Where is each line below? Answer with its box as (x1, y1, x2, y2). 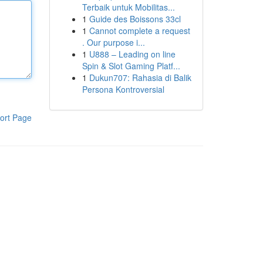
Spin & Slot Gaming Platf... (82, 60, 180, 72)
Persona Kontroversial (82, 83, 164, 95)
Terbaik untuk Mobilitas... (82, 1, 175, 13)
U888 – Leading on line (89, 48, 176, 60)
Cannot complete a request (89, 25, 190, 36)
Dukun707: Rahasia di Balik (89, 72, 191, 83)
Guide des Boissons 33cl (89, 13, 181, 25)
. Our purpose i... (82, 36, 145, 48)
